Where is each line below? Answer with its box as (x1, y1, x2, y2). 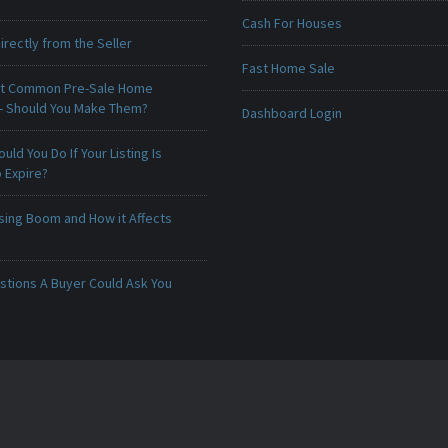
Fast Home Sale (241, 59, 335, 77)
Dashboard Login (241, 104, 342, 122)
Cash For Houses (241, 14, 342, 32)
